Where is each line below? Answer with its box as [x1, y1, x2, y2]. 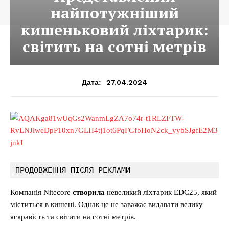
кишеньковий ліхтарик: [20, 19, 209, 40]
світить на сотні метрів [22, 36, 207, 57]
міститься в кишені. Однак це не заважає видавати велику [10, 200, 203, 209]
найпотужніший [50, 3, 179, 23]
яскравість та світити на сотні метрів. [10, 213, 136, 221]
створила [73, 188, 107, 196]
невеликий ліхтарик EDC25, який [107, 188, 217, 196]
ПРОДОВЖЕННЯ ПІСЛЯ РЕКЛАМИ [15, 166, 130, 175]
